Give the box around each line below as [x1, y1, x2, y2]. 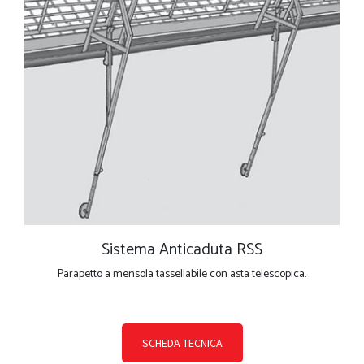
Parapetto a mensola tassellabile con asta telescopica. [58, 265, 306, 284]
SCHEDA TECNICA [141, 336, 223, 350]
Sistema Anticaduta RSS [102, 236, 262, 263]
